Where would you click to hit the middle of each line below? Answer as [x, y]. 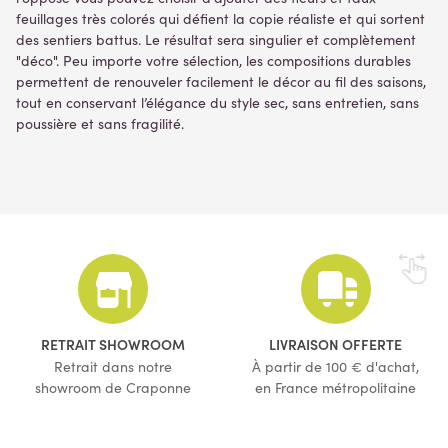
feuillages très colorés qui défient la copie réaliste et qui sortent [220, 18]
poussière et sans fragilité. [100, 123]
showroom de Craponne [112, 387]
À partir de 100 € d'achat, [335, 366]
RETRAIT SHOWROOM [112, 344]
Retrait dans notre [112, 366]
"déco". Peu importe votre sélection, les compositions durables [213, 60]
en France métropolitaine [335, 387]
